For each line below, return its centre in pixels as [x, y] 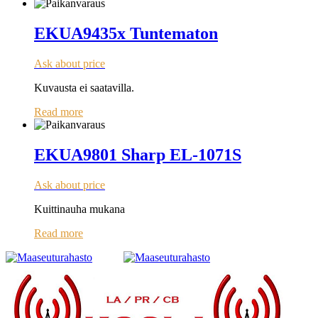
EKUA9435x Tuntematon [126, 34]
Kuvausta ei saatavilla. [84, 88]
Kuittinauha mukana [79, 209]
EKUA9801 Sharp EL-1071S [138, 154]
